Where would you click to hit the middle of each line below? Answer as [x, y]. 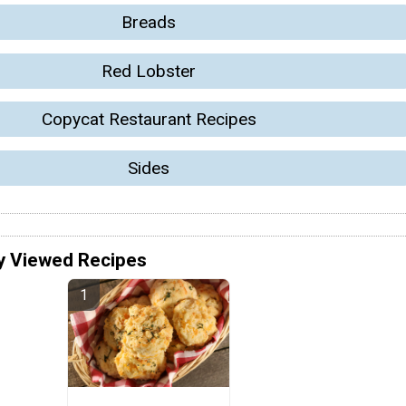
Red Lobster [149, 71]
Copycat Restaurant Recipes [149, 120]
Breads [149, 23]
